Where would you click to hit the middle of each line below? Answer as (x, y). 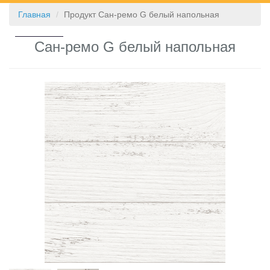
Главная (34, 14)
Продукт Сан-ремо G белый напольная (142, 14)
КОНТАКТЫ (39, 21)
